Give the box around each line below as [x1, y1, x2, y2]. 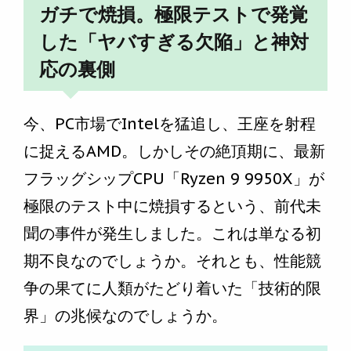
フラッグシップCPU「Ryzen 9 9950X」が [24, 168, 324, 190]
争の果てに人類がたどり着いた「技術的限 [24, 278, 321, 299]
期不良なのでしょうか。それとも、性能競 [24, 251, 321, 272]
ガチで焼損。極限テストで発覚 [39, 4, 308, 26]
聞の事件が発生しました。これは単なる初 [24, 223, 321, 244]
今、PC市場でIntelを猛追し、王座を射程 [24, 114, 316, 135]
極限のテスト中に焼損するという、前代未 [24, 196, 321, 217]
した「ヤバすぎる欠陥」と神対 [39, 31, 309, 53]
